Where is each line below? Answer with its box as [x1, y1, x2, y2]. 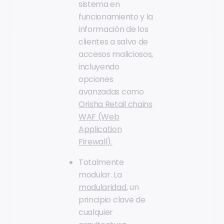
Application [78, 123, 122, 135]
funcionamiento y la [78, 10, 153, 22]
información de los [78, 23, 148, 35]
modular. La [78, 169, 122, 181]
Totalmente [78, 156, 124, 168]
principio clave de [78, 194, 145, 206]
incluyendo [78, 60, 119, 72]
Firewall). [78, 135, 112, 147]
